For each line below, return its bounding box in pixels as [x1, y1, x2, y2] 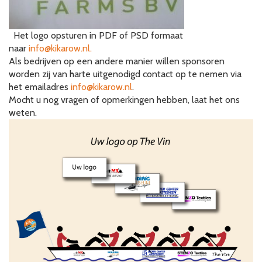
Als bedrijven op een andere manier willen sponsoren [9, 56, 225, 67]
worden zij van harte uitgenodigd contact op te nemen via [9, 68, 242, 80]
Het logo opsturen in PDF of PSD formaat [9, 30, 183, 41]
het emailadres [9, 81, 71, 92]
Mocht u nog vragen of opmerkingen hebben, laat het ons [9, 94, 240, 105]
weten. [9, 107, 37, 118]
